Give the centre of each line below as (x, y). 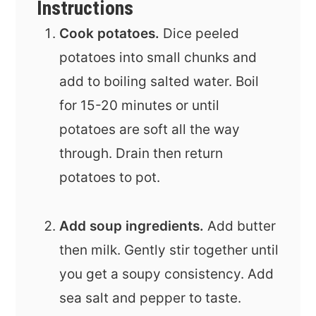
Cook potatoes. (110, 34)
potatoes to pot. (110, 178)
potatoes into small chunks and (158, 58)
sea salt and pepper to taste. (151, 298)
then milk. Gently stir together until (169, 250)
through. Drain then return (141, 154)
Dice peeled (200, 34)
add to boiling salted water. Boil (159, 82)
